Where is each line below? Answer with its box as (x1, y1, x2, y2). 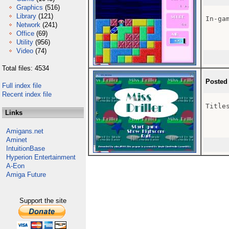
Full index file (2, 82, 41, 89)
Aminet (6, 136, 27, 144)
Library (16, 12, 36, 20)
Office (16, 30, 34, 37)
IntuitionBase (6, 145, 45, 152)
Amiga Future (6, 171, 46, 178)
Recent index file (2, 90, 52, 98)
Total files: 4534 (2, 64, 49, 72)
